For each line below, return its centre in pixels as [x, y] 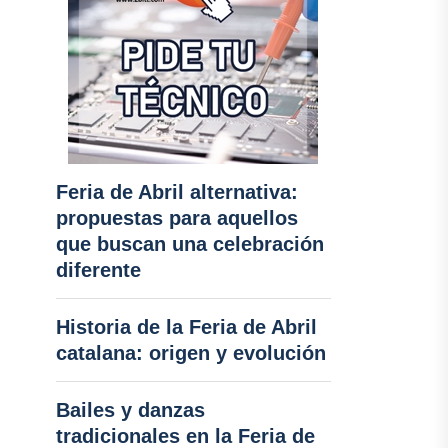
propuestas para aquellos [176, 218]
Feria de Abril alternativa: [176, 192]
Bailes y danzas [130, 410]
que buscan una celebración [189, 244]
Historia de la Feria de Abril [186, 327]
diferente [98, 270]
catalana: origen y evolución [190, 353]
